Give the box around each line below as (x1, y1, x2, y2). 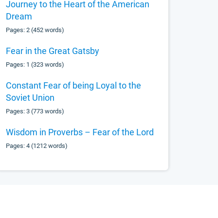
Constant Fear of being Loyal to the (6, 80, 142, 91)
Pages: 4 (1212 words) (6, 142, 68, 149)
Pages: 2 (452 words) (6, 26, 65, 34)
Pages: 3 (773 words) (6, 108, 65, 115)
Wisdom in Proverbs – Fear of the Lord (6, 127, 154, 137)
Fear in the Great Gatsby (6, 46, 100, 56)
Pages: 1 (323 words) (6, 61, 65, 68)
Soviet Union (6, 92, 55, 103)
